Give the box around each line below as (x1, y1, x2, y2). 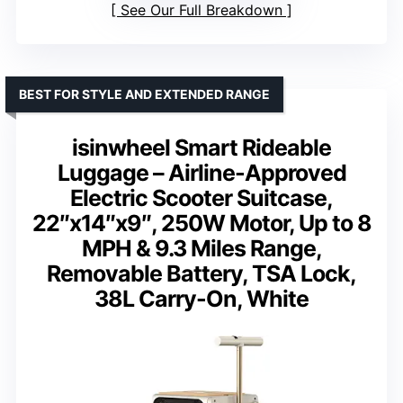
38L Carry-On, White (94, 284, 309, 312)
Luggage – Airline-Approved (57, 158, 346, 186)
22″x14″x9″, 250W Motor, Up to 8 (31, 209, 372, 237)
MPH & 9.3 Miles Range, (81, 234, 322, 262)
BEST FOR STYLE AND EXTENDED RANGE (19, 85, 270, 102)
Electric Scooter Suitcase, (70, 184, 333, 211)
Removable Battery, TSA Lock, (47, 259, 356, 287)
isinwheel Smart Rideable (72, 133, 331, 161)
